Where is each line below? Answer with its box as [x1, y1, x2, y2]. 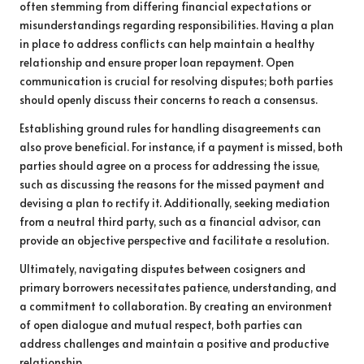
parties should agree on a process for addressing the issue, [19, 157, 319, 173]
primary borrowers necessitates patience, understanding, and [19, 279, 336, 295]
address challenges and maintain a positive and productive [19, 335, 329, 351]
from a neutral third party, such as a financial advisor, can [19, 213, 321, 229]
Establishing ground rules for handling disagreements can [19, 119, 321, 136]
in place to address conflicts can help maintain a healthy [19, 35, 314, 51]
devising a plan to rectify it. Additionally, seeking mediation [19, 194, 330, 210]
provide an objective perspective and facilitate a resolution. [19, 232, 329, 248]
